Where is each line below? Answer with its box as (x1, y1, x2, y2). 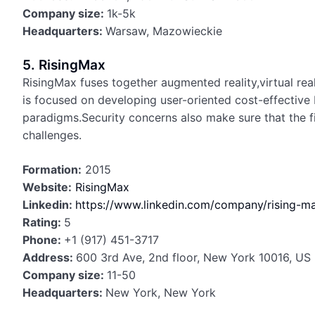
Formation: (22, 162, 82, 176)
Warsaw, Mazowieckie (105, 24, 222, 38)
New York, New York (105, 285, 216, 300)
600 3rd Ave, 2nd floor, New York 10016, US (76, 250, 311, 264)
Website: (22, 180, 72, 194)
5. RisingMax (22, 57, 105, 73)
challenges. (22, 128, 82, 142)
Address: (22, 250, 76, 264)
